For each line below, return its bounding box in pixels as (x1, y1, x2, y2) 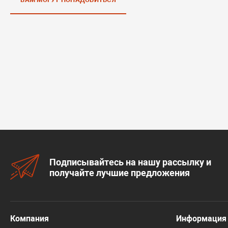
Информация (176, 214, 227, 223)
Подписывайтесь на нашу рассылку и (49, 156, 212, 167)
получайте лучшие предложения (49, 167, 190, 178)
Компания (10, 214, 49, 223)
